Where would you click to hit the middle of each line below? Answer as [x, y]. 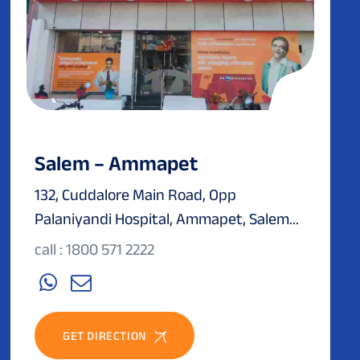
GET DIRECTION [104, 335]
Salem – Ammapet [116, 163]
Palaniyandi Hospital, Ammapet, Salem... [167, 218]
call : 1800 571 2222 [94, 249]
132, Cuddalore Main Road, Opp [135, 194]
